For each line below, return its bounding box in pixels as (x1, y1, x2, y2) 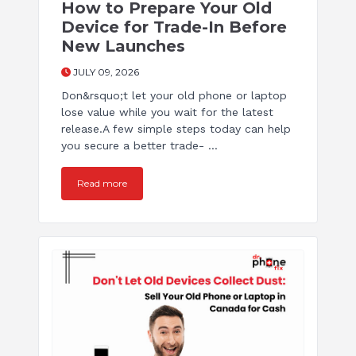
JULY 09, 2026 (71, 66, 139, 79)
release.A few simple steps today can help (61, 122, 291, 136)
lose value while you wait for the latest (61, 106, 273, 119)
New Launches (61, 37, 185, 56)
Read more (77, 177, 127, 190)
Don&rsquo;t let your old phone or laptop (61, 89, 287, 103)
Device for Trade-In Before (61, 17, 287, 37)
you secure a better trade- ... (61, 139, 218, 153)
